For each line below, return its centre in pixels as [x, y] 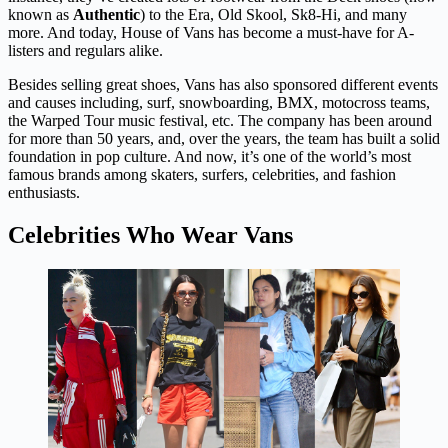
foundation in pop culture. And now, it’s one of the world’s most [209, 156]
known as [40, 14]
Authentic [106, 14]
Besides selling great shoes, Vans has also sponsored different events [223, 84]
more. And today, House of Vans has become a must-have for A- [211, 32]
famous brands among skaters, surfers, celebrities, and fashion [202, 174]
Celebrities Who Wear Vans [150, 234]
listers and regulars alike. [85, 50]
